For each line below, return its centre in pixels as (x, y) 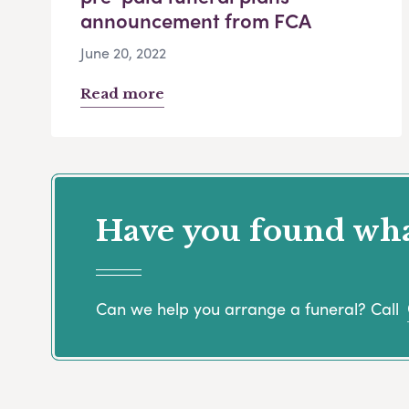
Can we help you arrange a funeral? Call (250, 308)
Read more (122, 94)
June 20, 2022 (123, 53)
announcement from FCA (196, 21)
